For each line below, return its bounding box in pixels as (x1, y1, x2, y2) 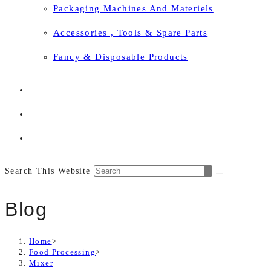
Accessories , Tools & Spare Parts (53, 28, 208, 38)
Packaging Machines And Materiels (53, 4, 214, 13)
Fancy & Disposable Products (53, 52, 188, 62)
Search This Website (5, 166, 94, 175)
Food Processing (29, 247, 96, 256)
